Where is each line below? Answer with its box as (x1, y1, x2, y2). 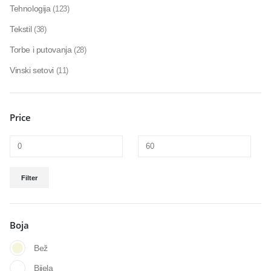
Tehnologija (10, 4, 51, 14)
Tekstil (10, 24, 32, 34)
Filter (21, 174, 38, 181)
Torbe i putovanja (10, 45, 72, 55)
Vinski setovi (10, 65, 54, 76)
